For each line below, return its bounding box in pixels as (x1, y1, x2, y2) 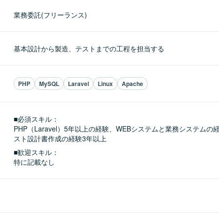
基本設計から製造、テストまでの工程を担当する (14, 44, 164, 53)
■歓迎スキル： (14, 147, 59, 157)
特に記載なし (14, 157, 55, 167)
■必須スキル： (14, 114, 59, 124)
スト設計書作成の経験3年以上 (14, 133, 107, 143)
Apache (122, 79, 143, 88)
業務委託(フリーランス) (14, 10, 87, 20)
